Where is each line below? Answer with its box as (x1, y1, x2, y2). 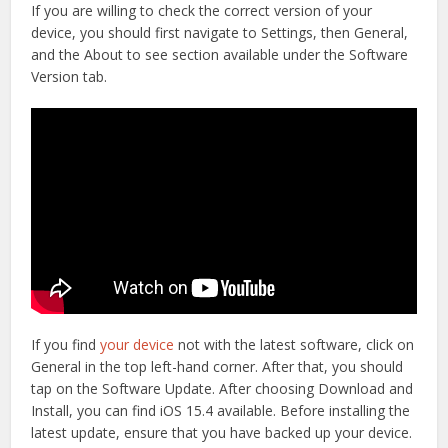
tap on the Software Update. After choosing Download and (31, 378, 414, 398)
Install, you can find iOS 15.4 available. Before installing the (31, 400, 411, 420)
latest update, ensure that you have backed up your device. (31, 422, 413, 442)
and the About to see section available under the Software (31, 44, 409, 64)
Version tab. (31, 66, 108, 86)
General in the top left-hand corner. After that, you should (31, 356, 404, 376)
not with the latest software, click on (174, 334, 415, 354)
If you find (31, 334, 101, 354)
